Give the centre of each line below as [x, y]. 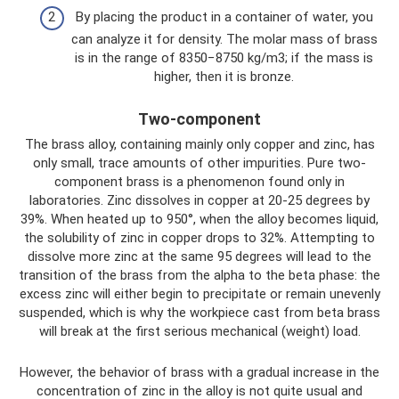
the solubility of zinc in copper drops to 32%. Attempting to [199, 238]
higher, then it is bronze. [224, 77]
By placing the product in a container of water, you [224, 17]
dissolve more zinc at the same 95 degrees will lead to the [199, 256]
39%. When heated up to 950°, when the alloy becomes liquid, [199, 219]
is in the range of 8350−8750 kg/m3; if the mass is [224, 58]
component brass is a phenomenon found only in [199, 182]
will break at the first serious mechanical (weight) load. [199, 331]
